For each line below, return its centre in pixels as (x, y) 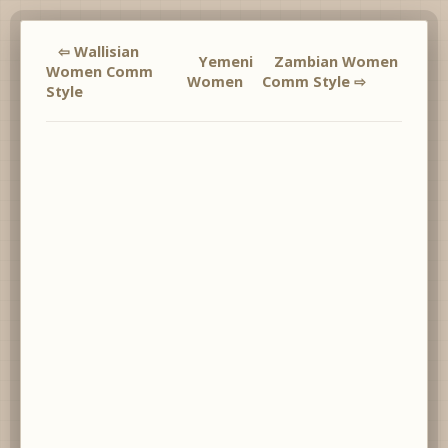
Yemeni (225, 61)
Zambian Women (336, 61)
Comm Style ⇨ (314, 81)
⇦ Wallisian (98, 51)
